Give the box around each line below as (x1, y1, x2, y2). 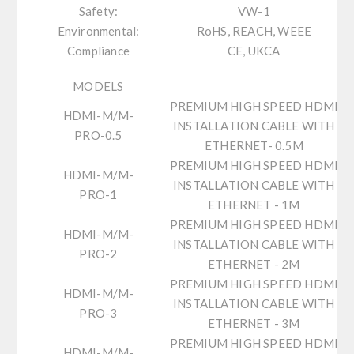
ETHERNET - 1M (208, 198, 300, 213)
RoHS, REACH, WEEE (196, 24, 312, 39)
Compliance (66, 43, 130, 58)
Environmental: (57, 24, 140, 39)
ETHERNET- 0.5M (205, 138, 303, 153)
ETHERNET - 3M (208, 316, 300, 331)
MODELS (73, 79, 124, 94)
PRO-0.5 (74, 128, 122, 143)
